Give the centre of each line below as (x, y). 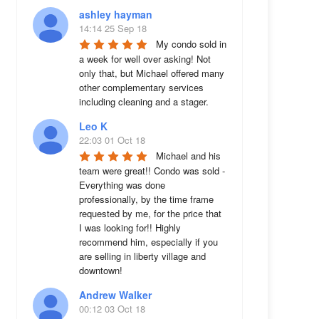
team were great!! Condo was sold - (152, 171)
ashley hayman (115, 14)
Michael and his (188, 156)
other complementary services (141, 87)
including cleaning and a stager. (143, 101)
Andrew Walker (115, 295)
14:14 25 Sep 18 (113, 28)
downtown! (100, 270)
